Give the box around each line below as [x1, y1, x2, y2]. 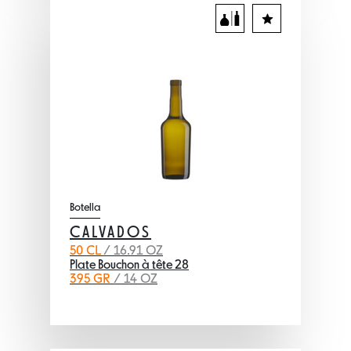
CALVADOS [70, 226, 151, 241]
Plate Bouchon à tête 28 [70, 259, 189, 272]
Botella [70, 202, 100, 213]
